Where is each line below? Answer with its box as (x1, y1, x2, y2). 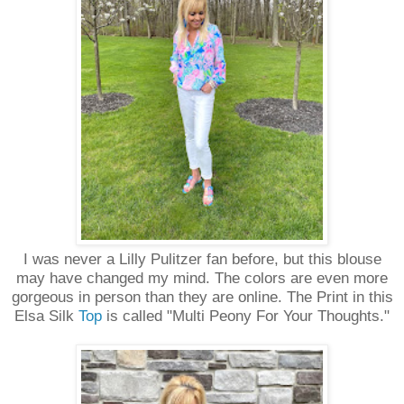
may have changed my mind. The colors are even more (16, 269, 388, 287)
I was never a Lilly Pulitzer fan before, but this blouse (23, 250, 381, 268)
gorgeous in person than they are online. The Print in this (11, 288, 393, 306)
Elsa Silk (14, 307, 78, 325)
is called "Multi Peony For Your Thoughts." (102, 307, 390, 325)
